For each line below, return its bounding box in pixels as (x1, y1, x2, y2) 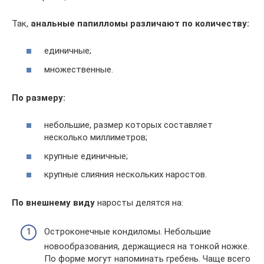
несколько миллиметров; (44, 132, 147, 143)
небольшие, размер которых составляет (44, 120, 213, 130)
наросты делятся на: (95, 197, 183, 208)
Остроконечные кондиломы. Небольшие (44, 226, 211, 237)
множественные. (44, 64, 113, 75)
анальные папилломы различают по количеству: (31, 18, 249, 29)
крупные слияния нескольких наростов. (44, 169, 207, 180)
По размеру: (12, 92, 65, 103)
